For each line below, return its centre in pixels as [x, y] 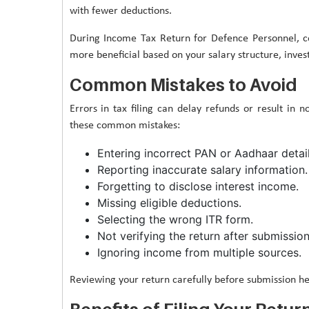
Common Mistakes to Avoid [183, 84]
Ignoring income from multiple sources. [199, 252]
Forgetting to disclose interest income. [198, 186]
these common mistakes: [124, 125]
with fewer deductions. [120, 11]
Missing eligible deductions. [169, 202]
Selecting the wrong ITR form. [175, 219]
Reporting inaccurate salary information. [202, 169]
